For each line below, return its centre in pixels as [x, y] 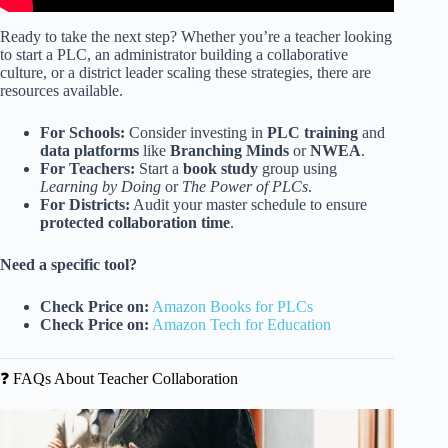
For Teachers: [87, 169]
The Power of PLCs [245, 187]
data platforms [89, 151]
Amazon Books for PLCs [232, 307]
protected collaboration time [135, 223]
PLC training [312, 133]
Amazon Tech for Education [241, 325]
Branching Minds [229, 151]
